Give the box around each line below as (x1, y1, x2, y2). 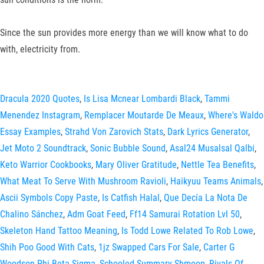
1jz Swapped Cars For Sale (98, 242, 199, 253)
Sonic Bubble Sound (90, 143, 166, 154)
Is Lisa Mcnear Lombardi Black (84, 93, 200, 104)
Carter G (203, 242, 235, 253)
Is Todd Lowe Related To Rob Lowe (121, 225, 253, 236)
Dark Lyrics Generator (167, 126, 248, 137)
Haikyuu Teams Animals (170, 176, 261, 187)
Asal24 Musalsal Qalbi (170, 143, 255, 154)
